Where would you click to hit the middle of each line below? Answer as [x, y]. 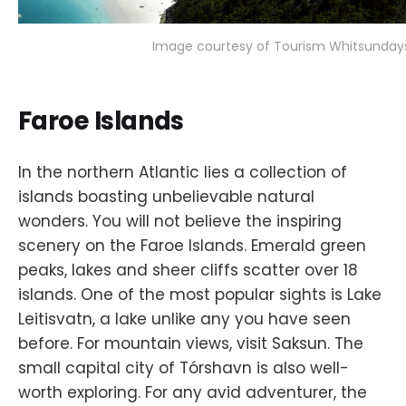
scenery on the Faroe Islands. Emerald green [192, 245]
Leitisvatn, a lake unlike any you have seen [184, 319]
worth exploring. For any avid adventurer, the [193, 392]
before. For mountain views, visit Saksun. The [191, 343]
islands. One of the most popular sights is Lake [200, 294]
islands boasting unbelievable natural [166, 196]
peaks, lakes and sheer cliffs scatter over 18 [188, 270]
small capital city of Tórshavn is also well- [184, 367]
